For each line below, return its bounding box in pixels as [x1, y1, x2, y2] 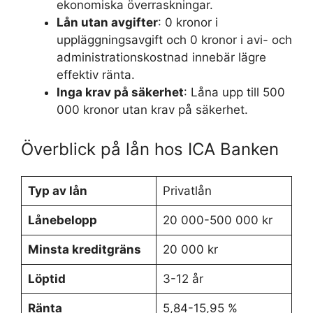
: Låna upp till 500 [184, 85, 285, 99]
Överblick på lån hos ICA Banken [21, 138, 279, 159]
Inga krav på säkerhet [57, 85, 184, 99]
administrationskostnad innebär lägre [57, 50, 266, 64]
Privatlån [162, 183, 212, 198]
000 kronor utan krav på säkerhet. [57, 103, 248, 117]
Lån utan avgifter [57, 15, 158, 29]
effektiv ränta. [57, 68, 135, 82]
